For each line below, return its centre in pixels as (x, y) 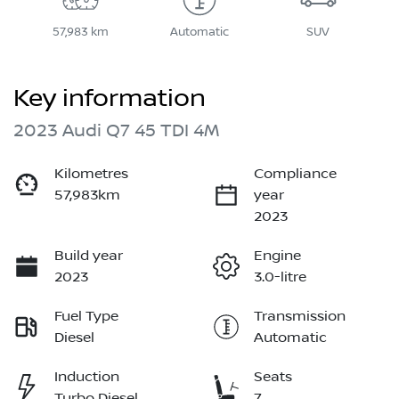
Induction (87, 377)
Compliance (295, 174)
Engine (277, 256)
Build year (89, 256)
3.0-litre (280, 277)
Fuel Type (86, 317)
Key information (110, 99)
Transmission (300, 317)
